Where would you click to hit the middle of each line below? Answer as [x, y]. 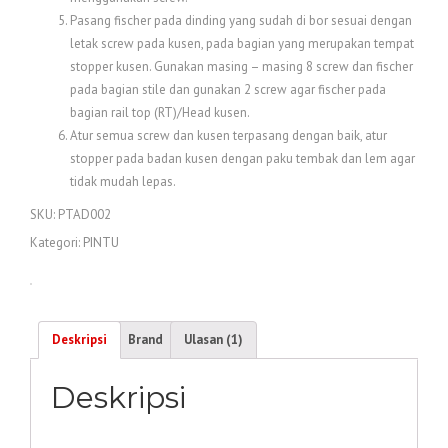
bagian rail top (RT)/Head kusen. [160, 112]
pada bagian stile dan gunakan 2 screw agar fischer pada [228, 89]
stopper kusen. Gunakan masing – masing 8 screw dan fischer [241, 66]
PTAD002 [84, 214]
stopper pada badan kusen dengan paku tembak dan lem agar [242, 158]
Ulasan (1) [213, 340]
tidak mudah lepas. [123, 181]
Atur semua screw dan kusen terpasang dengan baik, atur [228, 135]
